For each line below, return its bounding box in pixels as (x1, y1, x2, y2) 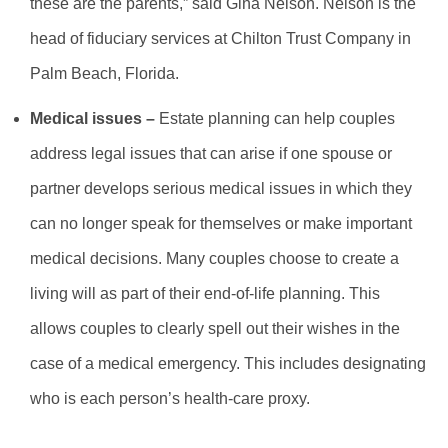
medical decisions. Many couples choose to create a (30, 250, 399, 268)
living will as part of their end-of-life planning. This (30, 285, 380, 303)
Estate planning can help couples (155, 110, 395, 128)
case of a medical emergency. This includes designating (30, 355, 426, 373)
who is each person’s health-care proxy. (30, 390, 310, 408)
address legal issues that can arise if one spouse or (30, 145, 392, 163)
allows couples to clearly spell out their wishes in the (30, 320, 400, 338)
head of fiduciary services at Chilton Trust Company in (30, 30, 411, 48)
